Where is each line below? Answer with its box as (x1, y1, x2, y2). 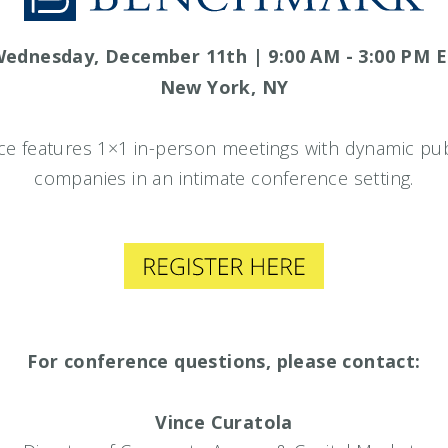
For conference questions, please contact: (27, 348, 421, 373)
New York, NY (159, 74, 289, 99)
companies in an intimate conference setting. (34, 165, 414, 190)
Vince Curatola (155, 409, 293, 434)
